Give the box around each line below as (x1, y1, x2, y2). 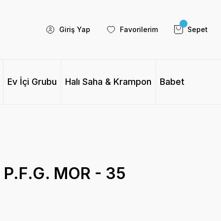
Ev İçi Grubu (7, 76, 57, 87)
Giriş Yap (59, 25, 90, 34)
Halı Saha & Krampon (65, 76, 151, 87)
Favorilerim (119, 25, 158, 34)
